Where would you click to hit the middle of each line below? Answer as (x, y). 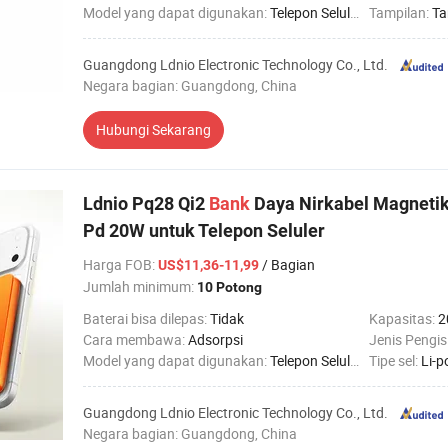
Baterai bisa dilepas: (146, 318)
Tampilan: (400, 12)
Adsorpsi (215, 339)
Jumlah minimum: (140, 286)
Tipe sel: (395, 360)
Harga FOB (117, 264)
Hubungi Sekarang (153, 129)
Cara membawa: (135, 339)
